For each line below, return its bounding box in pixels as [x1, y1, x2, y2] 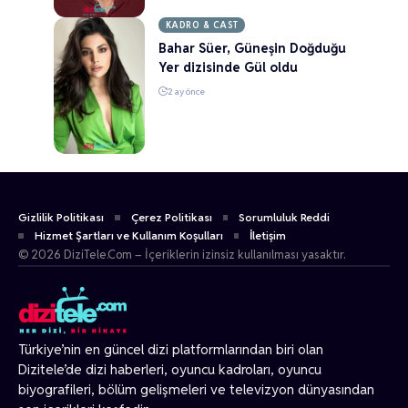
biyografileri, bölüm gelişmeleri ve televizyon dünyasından [18, 380, 374, 398]
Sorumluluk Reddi [239, 209, 331, 224]
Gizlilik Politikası [18, 209, 104, 224]
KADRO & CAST [165, 18, 239, 32]
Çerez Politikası [130, 209, 212, 224]
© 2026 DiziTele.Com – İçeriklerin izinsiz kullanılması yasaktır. [18, 246, 345, 262]
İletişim [250, 228, 287, 242]
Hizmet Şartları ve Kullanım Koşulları [34, 228, 223, 242]
